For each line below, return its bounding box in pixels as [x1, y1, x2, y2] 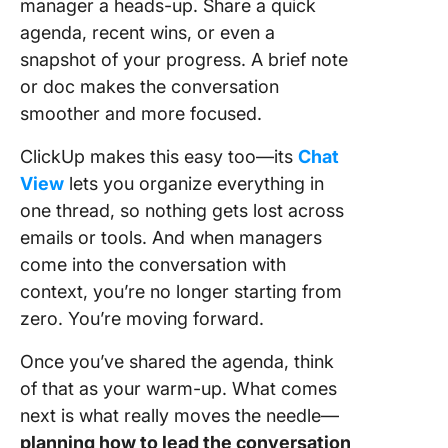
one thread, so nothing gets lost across [20, 200, 344, 222]
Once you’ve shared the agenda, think [20, 351, 334, 373]
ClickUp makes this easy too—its [20, 146, 298, 168]
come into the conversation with [20, 254, 286, 276]
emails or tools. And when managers [20, 227, 322, 249]
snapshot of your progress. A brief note [20, 49, 348, 71]
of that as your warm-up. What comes [20, 378, 337, 400]
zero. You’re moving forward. [20, 308, 264, 330]
